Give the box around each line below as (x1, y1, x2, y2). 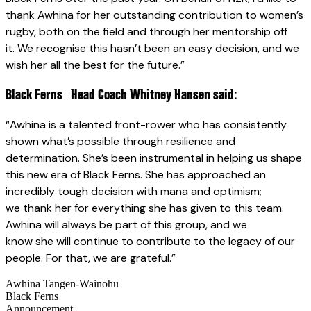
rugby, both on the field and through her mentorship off (6, 24, 287, 40)
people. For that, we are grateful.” (6, 251, 176, 266)
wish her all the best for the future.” (6, 58, 185, 73)
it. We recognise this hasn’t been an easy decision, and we (6, 41, 299, 56)
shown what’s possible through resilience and (6, 134, 235, 149)
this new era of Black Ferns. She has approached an (6, 167, 266, 183)
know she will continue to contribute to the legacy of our (6, 234, 295, 249)
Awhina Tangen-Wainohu (6, 278, 119, 290)
